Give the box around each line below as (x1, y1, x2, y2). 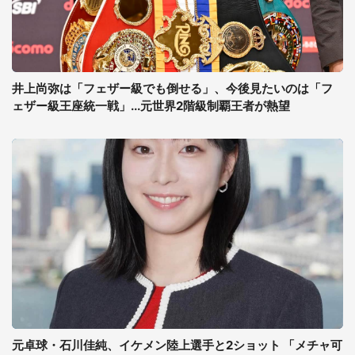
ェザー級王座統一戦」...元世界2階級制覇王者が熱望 (12, 98, 290, 113)
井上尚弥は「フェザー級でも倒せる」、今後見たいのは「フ (12, 81, 333, 96)
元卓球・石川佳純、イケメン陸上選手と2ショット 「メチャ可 (12, 338, 342, 353)
